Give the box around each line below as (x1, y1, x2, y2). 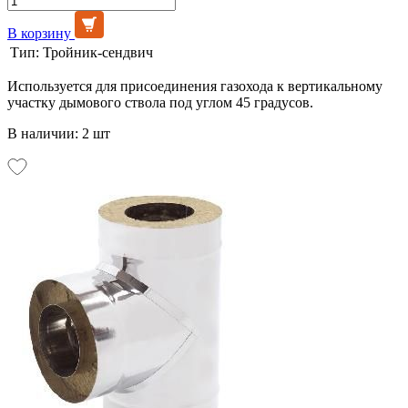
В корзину (7, 25, 71, 41)
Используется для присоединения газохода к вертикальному (7, 77, 382, 94)
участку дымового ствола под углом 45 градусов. (7, 94, 313, 110)
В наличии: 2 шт (7, 125, 110, 141)
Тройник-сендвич (43, 44, 153, 60)
